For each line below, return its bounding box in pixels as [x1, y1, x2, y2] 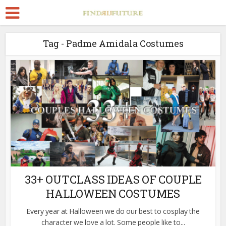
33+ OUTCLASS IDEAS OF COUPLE [24, 172, 202, 187]
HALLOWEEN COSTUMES [46, 186, 180, 201]
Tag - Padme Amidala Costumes [42, 37, 184, 49]
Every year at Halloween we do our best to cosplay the [26, 206, 200, 216]
